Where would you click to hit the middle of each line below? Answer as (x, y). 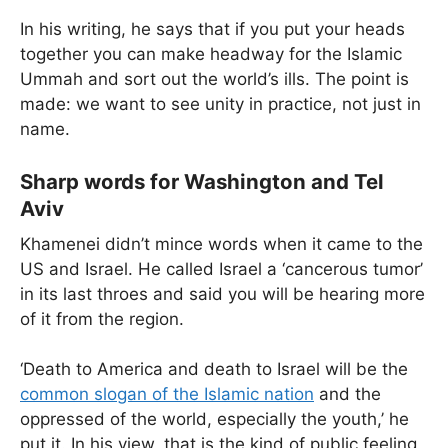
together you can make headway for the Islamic (211, 54)
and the (347, 394)
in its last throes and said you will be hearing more (222, 293)
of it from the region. (102, 318)
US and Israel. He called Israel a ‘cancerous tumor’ (221, 268)
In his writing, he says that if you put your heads (212, 29)
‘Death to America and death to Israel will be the (214, 369)
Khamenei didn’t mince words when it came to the (221, 243)
